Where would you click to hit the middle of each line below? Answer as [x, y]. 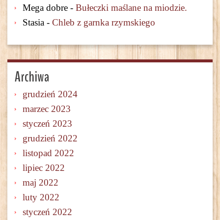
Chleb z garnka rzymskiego [104, 23]
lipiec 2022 [44, 168]
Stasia [33, 23]
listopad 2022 [48, 153]
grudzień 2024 [50, 94]
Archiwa [32, 77]
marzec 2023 [47, 109]
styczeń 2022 [47, 212]
